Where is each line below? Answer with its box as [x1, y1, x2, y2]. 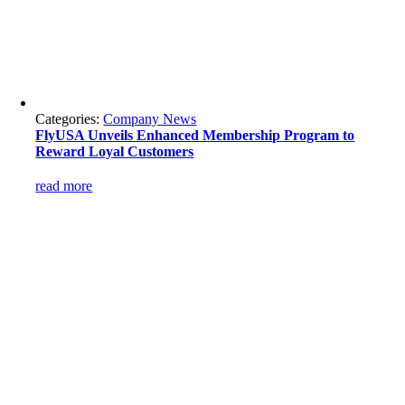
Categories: [35, 111, 104, 127]
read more [35, 178, 93, 193]
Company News [103, 111, 197, 127]
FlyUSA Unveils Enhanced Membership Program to [35, 127, 355, 143]
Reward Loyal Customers [35, 144, 194, 159]
